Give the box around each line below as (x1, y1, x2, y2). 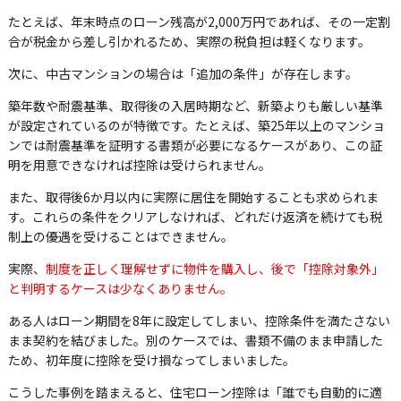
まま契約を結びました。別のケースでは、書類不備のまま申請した (7, 331, 383, 350)
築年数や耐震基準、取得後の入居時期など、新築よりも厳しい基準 (7, 97, 383, 115)
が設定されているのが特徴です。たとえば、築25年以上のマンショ (7, 116, 385, 135)
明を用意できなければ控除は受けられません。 (7, 156, 271, 175)
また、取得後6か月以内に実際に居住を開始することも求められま (7, 188, 379, 207)
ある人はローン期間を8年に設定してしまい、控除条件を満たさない (7, 311, 390, 330)
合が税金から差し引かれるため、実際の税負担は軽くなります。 (7, 32, 371, 51)
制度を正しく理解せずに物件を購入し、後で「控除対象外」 (45, 260, 384, 278)
